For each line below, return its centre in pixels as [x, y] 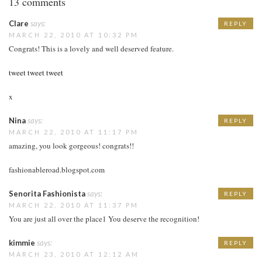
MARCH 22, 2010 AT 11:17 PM [74, 132]
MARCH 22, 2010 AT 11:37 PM [74, 205]
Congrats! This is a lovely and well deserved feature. [91, 48]
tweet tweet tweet [36, 72]
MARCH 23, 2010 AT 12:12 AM [74, 254]
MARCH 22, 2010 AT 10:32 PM [74, 35]
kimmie [22, 242]
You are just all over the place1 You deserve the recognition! [104, 218]
